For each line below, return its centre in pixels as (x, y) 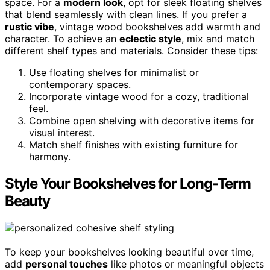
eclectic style (150, 39)
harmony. (50, 157)
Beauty (27, 201)
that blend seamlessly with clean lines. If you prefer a (126, 15)
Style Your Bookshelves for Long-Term (128, 184)
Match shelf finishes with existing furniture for (133, 145)
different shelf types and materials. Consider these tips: (131, 51)
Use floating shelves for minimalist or (114, 73)
